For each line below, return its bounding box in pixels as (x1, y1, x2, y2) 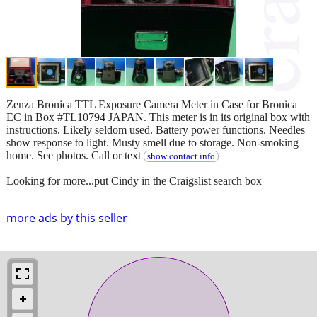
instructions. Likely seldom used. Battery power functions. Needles (6, 123, 305, 136)
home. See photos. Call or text (6, 149, 144, 161)
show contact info (146, 151, 215, 161)
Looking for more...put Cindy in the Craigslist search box (6, 174, 262, 187)
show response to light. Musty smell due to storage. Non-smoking (6, 136, 299, 149)
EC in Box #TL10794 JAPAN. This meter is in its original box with (6, 110, 310, 123)
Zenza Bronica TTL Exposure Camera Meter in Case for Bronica (6, 98, 297, 110)
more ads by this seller (6, 209, 127, 226)
